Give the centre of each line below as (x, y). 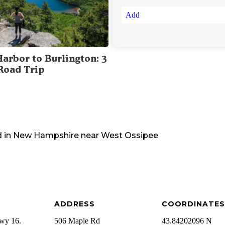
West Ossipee (130, 136)
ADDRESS (74, 204)
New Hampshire (46, 136)
